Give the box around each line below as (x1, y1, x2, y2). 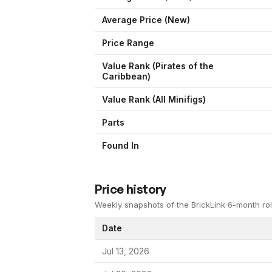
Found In (102, 140, 139, 151)
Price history (95, 182, 166, 197)
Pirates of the (155, 61, 214, 71)
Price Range (102, 38, 154, 48)
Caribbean (102, 71, 148, 81)
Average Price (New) (102, 15, 190, 25)
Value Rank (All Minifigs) (102, 94, 206, 104)
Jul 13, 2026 (102, 246, 149, 256)
